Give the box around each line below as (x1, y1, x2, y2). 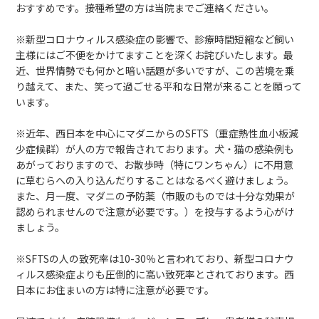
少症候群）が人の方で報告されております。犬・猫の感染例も (16, 142, 295, 156)
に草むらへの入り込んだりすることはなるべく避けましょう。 (16, 173, 295, 187)
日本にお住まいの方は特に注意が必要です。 (16, 283, 215, 297)
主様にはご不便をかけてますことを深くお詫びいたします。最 (16, 48, 294, 62)
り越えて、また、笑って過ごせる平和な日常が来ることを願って (16, 79, 303, 93)
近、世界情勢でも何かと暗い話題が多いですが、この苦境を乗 (16, 63, 296, 78)
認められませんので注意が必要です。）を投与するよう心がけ (16, 204, 295, 219)
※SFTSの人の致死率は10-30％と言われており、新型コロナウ (16, 251, 295, 266)
